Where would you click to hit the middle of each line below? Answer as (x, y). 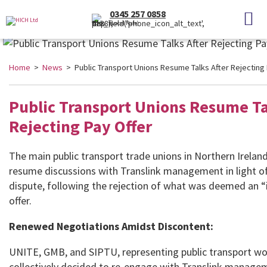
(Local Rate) (124, 23)
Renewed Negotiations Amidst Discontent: (111, 226)
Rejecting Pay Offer (80, 126)
